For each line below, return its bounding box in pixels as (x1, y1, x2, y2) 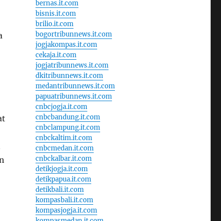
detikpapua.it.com (35, 175, 91, 184)
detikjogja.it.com (35, 164, 88, 173)
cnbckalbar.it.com (35, 154, 92, 163)
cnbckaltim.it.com (35, 133, 92, 142)
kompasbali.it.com (35, 195, 93, 204)
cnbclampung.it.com (35, 123, 100, 132)
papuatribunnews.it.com (35, 92, 112, 101)
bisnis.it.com (35, 9, 76, 18)
